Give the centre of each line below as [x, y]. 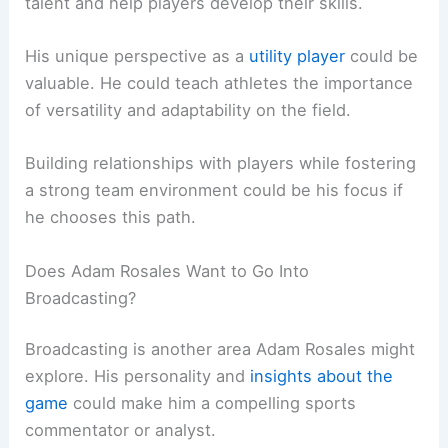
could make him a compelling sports [212, 403]
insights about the [322, 376]
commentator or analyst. [121, 430]
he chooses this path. [111, 217]
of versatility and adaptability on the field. [188, 110]
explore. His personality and [138, 376]
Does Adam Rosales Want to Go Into [167, 270]
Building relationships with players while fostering [221, 163]
